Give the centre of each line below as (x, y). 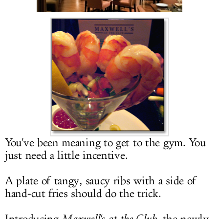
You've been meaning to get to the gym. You (106, 143)
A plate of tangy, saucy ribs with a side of (101, 181)
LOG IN (109, 11)
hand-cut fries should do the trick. (83, 194)
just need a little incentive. (66, 155)
